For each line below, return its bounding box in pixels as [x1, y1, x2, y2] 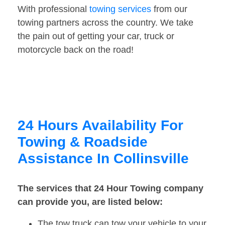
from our [151, 4, 187, 15]
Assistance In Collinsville [18, 151, 189, 167]
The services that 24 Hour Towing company [18, 183, 203, 194]
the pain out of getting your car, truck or [18, 31, 174, 42]
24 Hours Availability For [18, 118, 183, 134]
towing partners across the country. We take [18, 18, 193, 28]
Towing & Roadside [18, 134, 148, 150]
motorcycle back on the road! [18, 45, 134, 55]
